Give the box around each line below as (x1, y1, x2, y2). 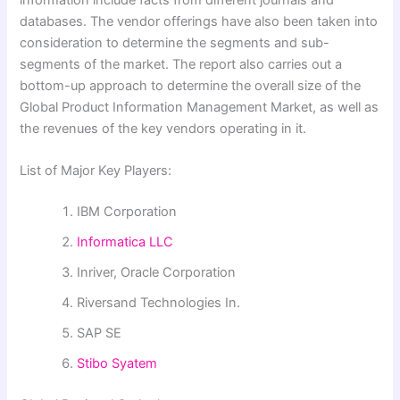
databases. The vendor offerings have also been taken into (20, 12, 379, 29)
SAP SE (77, 325, 122, 342)
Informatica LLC (77, 234, 174, 251)
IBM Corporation (77, 204, 178, 221)
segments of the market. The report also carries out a (20, 55, 343, 72)
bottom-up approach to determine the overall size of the (20, 77, 362, 94)
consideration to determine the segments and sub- (20, 34, 330, 51)
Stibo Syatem (77, 355, 158, 372)
